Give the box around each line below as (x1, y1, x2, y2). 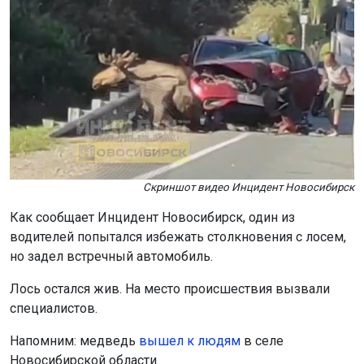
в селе (240, 333, 284, 349)
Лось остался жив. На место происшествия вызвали (10, 281, 330, 297)
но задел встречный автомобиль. (10, 249, 216, 264)
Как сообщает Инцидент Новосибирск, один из (10, 210, 295, 225)
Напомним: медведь (10, 333, 139, 349)
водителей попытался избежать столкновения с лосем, (10, 229, 346, 245)
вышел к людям (139, 333, 240, 349)
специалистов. (10, 301, 97, 316)
